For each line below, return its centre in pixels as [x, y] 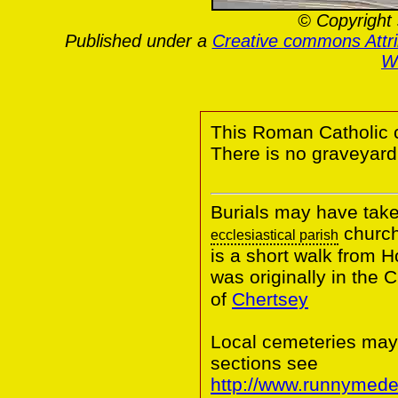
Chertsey [270, 298]
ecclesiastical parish [275, 235]
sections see [264, 362]
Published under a [138, 40]
